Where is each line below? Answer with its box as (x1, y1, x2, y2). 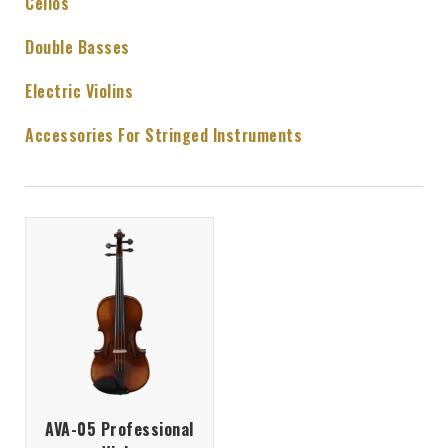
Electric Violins (25, 79, 133, 104)
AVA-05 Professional (45, 417, 194, 442)
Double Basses (25, 35, 130, 60)
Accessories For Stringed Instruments (25, 123, 302, 148)
